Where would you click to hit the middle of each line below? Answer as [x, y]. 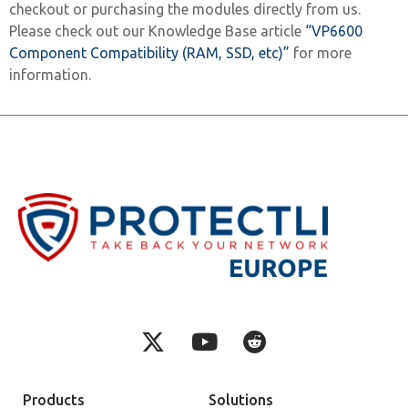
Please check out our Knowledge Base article [157, 31]
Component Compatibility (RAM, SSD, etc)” [151, 53]
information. [50, 75]
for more [322, 53]
